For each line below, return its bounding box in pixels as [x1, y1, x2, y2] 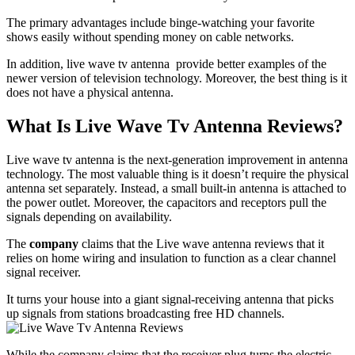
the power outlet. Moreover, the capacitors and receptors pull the [6, 195, 326, 209]
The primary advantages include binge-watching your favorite [6, 16, 315, 29]
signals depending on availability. [6, 209, 172, 223]
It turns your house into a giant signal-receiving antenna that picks [6, 292, 334, 306]
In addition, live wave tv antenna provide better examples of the [6, 57, 326, 71]
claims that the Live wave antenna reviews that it [78, 236, 324, 250]
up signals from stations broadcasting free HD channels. [6, 306, 284, 320]
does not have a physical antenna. [6, 86, 174, 99]
